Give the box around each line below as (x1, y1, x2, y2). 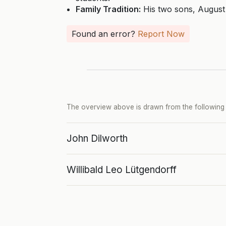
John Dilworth (67, 133, 128, 144)
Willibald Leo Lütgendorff (67, 164, 177, 176)
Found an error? (72, 29, 138, 39)
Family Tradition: (76, 4, 141, 14)
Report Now (138, 29, 185, 39)
